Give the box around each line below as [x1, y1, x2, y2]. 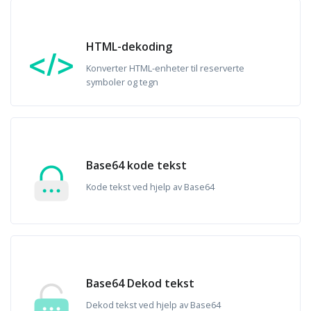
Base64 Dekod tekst [86, 276, 194, 291]
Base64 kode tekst [86, 158, 187, 173]
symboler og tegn [86, 76, 158, 88]
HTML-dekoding [86, 39, 172, 54]
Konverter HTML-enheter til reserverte [86, 62, 244, 74]
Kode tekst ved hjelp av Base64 [86, 180, 215, 193]
